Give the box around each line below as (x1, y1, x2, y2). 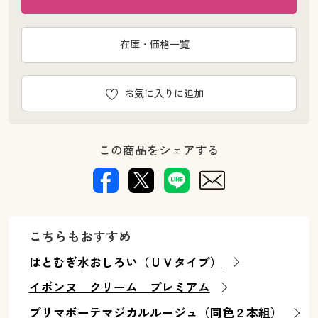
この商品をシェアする (99, 141, 219, 158)
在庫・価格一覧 (120, 38, 190, 52)
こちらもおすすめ (28, 228, 131, 246)
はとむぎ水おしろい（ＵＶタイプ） (28, 253, 222, 270)
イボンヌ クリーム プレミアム (28, 279, 210, 296)
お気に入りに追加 (124, 86, 204, 100)
